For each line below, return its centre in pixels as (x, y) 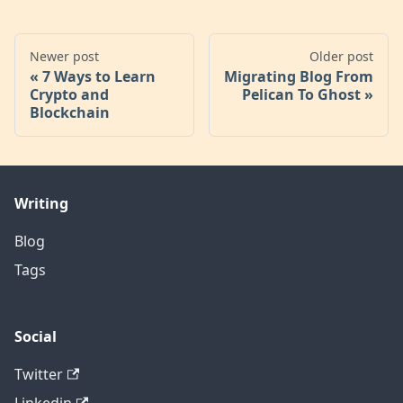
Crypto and (69, 95)
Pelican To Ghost (301, 95)
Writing (41, 204)
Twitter (39, 375)
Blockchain (70, 113)
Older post (341, 57)
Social (36, 337)
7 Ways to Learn (99, 77)
